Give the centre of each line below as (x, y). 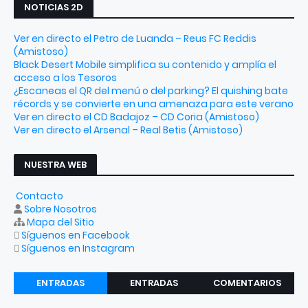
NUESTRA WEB (55, 165)
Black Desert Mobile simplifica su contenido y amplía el (145, 65)
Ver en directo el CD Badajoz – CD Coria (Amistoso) (136, 117)
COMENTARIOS (247, 283)
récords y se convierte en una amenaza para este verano (154, 104)
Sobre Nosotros (60, 209)
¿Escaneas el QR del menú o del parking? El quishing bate (151, 91)
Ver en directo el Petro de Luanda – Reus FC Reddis (135, 38)
